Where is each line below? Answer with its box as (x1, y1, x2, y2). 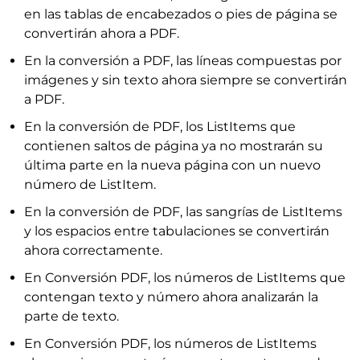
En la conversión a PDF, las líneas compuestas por (24, 53, 342, 68)
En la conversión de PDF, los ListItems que (24, 119, 296, 134)
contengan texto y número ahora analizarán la (24, 289, 318, 305)
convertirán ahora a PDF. (24, 26, 179, 41)
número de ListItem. (24, 177, 156, 192)
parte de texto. (24, 309, 119, 324)
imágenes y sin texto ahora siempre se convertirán (24, 72, 347, 88)
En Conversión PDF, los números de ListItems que (24, 270, 346, 285)
